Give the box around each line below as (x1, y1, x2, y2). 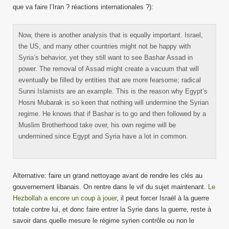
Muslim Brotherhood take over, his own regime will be (18, 121, 176, 129)
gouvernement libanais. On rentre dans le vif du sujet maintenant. (13, 183, 208, 191)
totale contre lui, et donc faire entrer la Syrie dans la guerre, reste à (13, 205, 211, 213)
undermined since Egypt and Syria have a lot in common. (18, 132, 188, 140)
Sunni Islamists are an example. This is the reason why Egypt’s (18, 87, 208, 95)
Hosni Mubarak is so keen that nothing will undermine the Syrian (18, 99, 209, 106)
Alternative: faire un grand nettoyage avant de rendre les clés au (13, 172, 202, 179)
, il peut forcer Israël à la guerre (117, 194, 209, 202)
